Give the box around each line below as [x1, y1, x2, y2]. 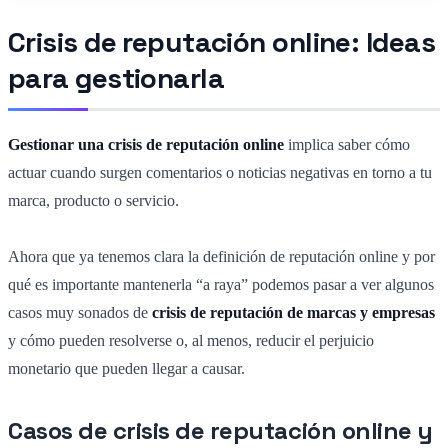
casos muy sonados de [8, 304, 148, 322]
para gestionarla [8, 60, 225, 97]
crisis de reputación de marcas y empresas [148, 304, 435, 322]
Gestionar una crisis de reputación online [8, 136, 284, 154]
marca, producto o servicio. [8, 192, 179, 210]
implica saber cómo [284, 136, 410, 154]
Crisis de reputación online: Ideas [8, 24, 435, 61]
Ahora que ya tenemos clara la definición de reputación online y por [8, 248, 435, 266]
